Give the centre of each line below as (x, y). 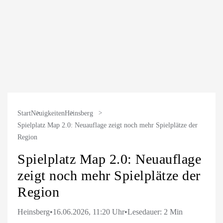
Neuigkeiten (48, 113)
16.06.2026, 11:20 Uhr (89, 212)
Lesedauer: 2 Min (155, 212)
